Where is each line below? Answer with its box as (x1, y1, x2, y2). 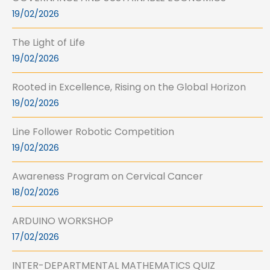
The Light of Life (12, 36, 85, 50)
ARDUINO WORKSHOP (12, 214, 113, 228)
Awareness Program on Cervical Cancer (12, 169, 203, 184)
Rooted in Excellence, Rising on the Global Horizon (12, 80, 246, 95)
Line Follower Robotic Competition (12, 125, 174, 139)
